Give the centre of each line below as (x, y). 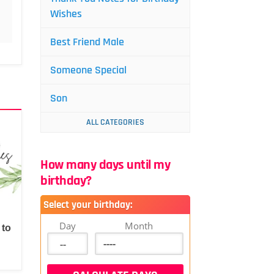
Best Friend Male (87, 42)
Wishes (66, 14)
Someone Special (88, 70)
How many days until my (105, 165)
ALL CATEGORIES (115, 122)
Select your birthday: (88, 205)
